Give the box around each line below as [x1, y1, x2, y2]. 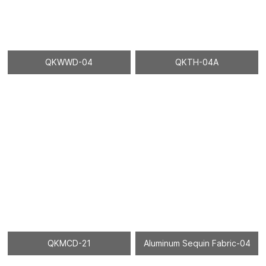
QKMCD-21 [47, 237, 91, 248]
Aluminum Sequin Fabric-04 [143, 237, 251, 248]
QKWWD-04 [45, 56, 93, 67]
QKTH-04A [175, 56, 218, 67]
